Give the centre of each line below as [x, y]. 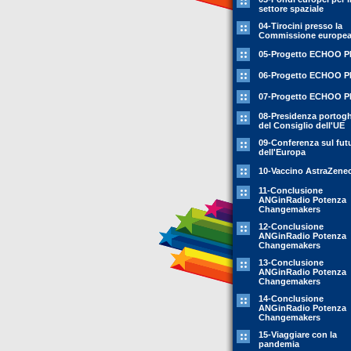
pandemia [279, 344]
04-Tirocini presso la [300, 26]
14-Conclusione [291, 299]
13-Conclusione [291, 262]
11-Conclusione [291, 190]
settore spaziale [291, 9]
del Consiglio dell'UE [302, 125]
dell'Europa [282, 152]
